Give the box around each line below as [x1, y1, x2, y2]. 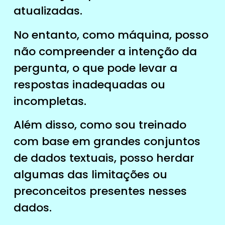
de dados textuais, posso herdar [13, 150, 194, 166]
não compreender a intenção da [13, 43, 197, 59]
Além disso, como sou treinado [13, 117, 186, 133]
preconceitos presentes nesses [13, 183, 187, 199]
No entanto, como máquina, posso [13, 27, 208, 43]
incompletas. [13, 93, 86, 109]
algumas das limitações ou [13, 167, 167, 183]
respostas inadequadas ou [13, 76, 165, 92]
